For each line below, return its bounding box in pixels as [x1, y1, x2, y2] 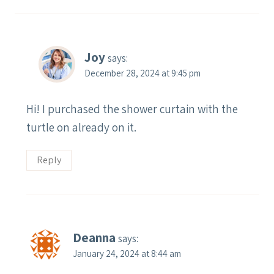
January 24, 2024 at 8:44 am [73, 247, 181, 260]
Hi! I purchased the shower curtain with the [26, 101, 238, 116]
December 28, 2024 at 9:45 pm [84, 66, 201, 79]
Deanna [73, 229, 116, 246]
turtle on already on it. [26, 119, 136, 135]
